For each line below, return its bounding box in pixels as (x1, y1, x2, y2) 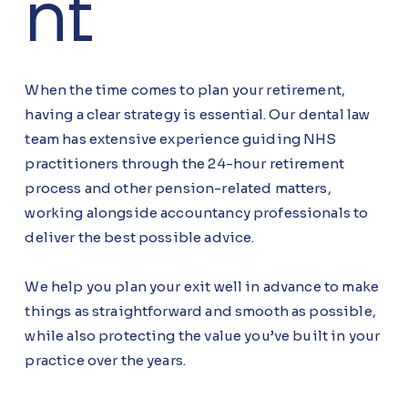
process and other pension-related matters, (25, 179, 331, 198)
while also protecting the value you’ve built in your (25, 327, 381, 345)
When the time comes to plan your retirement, (25, 81, 346, 99)
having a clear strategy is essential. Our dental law (25, 106, 371, 124)
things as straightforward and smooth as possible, (25, 302, 376, 321)
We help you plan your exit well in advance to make (25, 278, 379, 296)
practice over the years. (25, 352, 187, 370)
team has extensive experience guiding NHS (25, 130, 337, 148)
